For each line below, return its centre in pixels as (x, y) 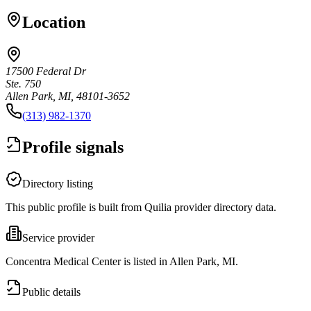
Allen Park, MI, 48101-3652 (68, 96)
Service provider (58, 237)
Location (54, 22)
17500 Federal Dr (46, 71)
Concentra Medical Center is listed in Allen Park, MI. (122, 261)
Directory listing (58, 183)
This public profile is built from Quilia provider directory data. (141, 207)
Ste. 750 (23, 83)
